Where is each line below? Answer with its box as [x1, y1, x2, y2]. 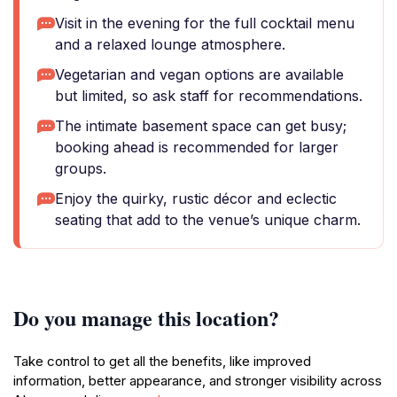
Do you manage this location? [13, 302, 279, 333]
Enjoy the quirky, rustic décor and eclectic [55, 190, 337, 207]
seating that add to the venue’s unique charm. [55, 211, 361, 229]
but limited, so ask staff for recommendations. [55, 87, 362, 105]
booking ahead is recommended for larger [55, 138, 339, 156]
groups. [55, 160, 106, 177]
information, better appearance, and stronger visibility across [13, 372, 382, 389]
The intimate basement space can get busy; [55, 117, 346, 135]
